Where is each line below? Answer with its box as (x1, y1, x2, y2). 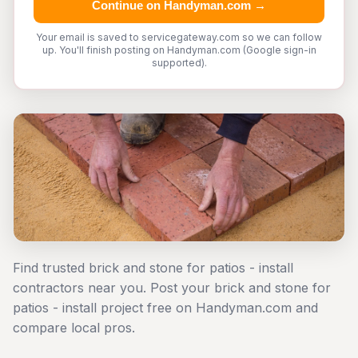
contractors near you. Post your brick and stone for (13, 280, 331, 296)
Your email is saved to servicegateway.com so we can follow (36, 31, 322, 43)
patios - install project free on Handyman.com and (13, 300, 318, 316)
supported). (151, 57, 207, 69)
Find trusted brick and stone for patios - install (13, 260, 293, 276)
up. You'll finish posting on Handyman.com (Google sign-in (42, 44, 316, 56)
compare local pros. (13, 320, 135, 336)
